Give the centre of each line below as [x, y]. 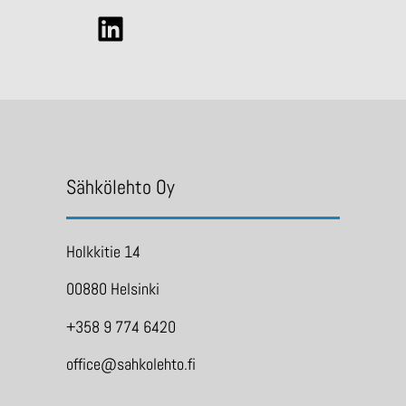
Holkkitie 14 [103, 251]
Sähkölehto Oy [120, 186]
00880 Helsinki [112, 289]
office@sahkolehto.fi [130, 364]
